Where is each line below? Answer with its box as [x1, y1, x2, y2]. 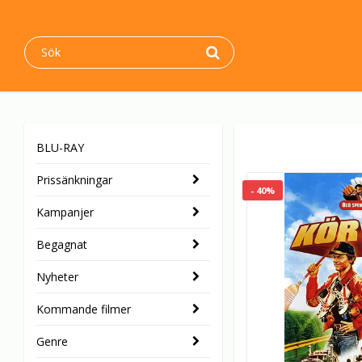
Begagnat [36, 237, 87, 253]
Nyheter [36, 269, 78, 285]
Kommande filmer [36, 301, 131, 318]
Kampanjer [36, 204, 94, 221]
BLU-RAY [36, 140, 84, 156]
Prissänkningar [36, 172, 112, 188]
